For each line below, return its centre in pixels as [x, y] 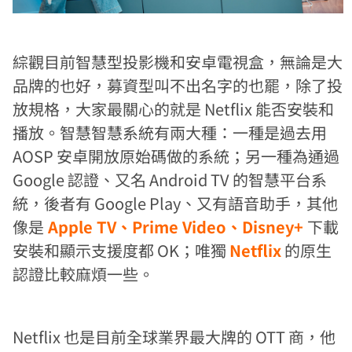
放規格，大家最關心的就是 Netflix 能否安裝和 [174, 108]
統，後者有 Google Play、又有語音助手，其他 [176, 203]
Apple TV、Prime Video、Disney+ [176, 226]
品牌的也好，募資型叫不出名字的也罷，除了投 [178, 85]
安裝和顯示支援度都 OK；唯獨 [121, 250]
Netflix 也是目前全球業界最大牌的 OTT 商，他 [174, 336]
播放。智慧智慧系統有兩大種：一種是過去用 [170, 132]
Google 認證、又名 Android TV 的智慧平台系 [170, 179]
